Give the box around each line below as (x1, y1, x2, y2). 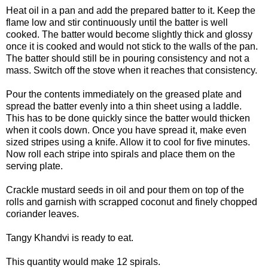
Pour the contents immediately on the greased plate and (6, 89, 242, 99)
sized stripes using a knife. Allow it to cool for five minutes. (6, 136, 250, 147)
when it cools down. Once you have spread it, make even (6, 124, 246, 135)
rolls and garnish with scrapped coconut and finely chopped (6, 196, 257, 207)
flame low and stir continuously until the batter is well (6, 17, 228, 28)
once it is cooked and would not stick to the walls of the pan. (6, 41, 258, 51)
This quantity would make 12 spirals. (6, 256, 160, 267)
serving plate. (6, 160, 63, 171)
